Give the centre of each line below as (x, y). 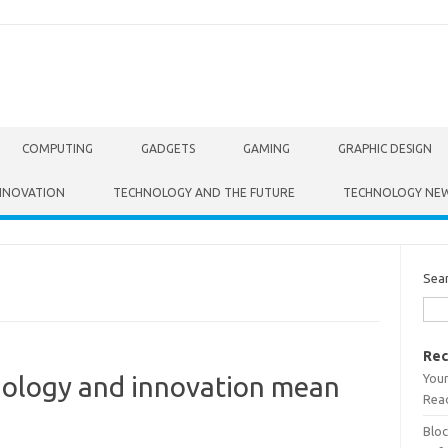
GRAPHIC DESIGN (385, 148)
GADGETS (168, 148)
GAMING (266, 148)
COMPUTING (57, 148)
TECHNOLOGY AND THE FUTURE (204, 192)
